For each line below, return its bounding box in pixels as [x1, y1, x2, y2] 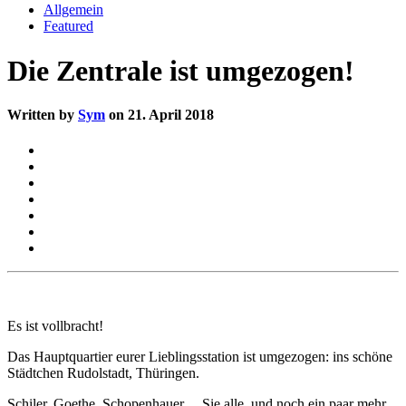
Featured [43, 18, 93, 34]
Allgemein [43, 2, 103, 18]
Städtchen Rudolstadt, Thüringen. [7, 365, 199, 382]
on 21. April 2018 [105, 107, 214, 123]
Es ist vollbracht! [7, 318, 103, 334]
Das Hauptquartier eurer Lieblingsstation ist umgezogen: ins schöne [7, 349, 392, 365]
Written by [7, 107, 78, 123]
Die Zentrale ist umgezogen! [7, 53, 354, 87]
